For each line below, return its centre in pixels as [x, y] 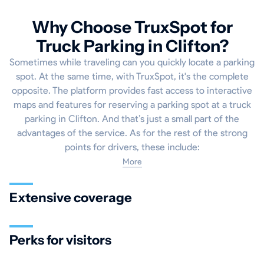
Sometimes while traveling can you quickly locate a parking [132, 62]
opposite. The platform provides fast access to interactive [132, 91]
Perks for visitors [60, 240]
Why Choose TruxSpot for [132, 27]
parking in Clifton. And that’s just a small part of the [132, 119]
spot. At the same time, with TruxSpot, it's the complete [132, 77]
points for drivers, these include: [132, 147]
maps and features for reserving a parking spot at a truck [132, 105]
